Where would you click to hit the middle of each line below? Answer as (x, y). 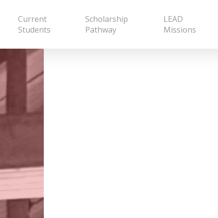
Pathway (100, 30)
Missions (180, 30)
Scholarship (106, 19)
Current (32, 19)
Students (34, 30)
